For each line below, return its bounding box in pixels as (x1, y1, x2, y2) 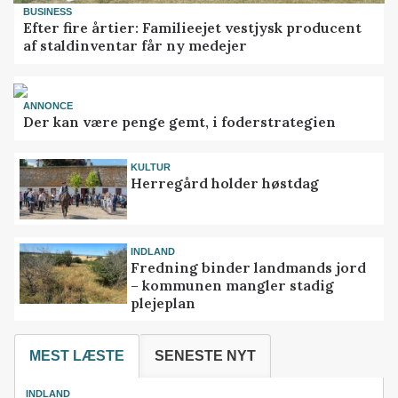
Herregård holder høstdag (131, 173, 320, 192)
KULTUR (131, 161, 171, 172)
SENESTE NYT (155, 347, 256, 363)
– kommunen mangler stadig (131, 276, 335, 295)
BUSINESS (23, 5, 73, 17)
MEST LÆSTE (29, 347, 124, 363)
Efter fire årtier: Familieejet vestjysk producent (23, 19, 362, 37)
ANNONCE (23, 100, 74, 112)
